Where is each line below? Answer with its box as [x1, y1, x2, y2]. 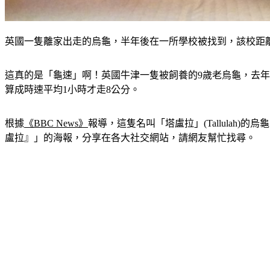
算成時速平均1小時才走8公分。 [5, 84, 140, 95]
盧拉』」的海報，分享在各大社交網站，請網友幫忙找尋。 [5, 132, 256, 143]
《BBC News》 [24, 118, 88, 128]
